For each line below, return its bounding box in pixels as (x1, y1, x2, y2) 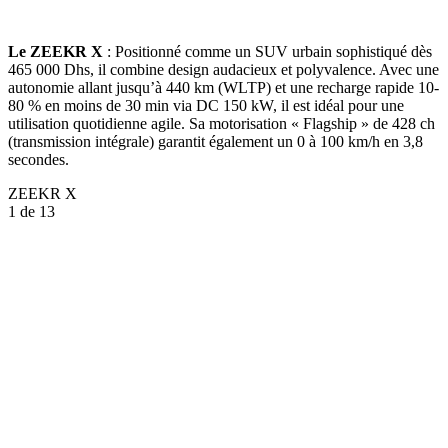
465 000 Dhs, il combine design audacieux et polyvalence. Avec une (8, 60, 439, 78)
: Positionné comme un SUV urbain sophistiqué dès (103, 42, 432, 60)
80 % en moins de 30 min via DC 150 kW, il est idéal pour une (8, 96, 404, 114)
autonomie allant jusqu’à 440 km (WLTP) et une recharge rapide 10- (8, 78, 439, 96)
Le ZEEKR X (8, 42, 103, 60)
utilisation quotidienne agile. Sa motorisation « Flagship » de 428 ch (8, 114, 435, 132)
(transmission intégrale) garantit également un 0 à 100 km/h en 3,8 (8, 132, 423, 150)
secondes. (8, 150, 69, 168)
